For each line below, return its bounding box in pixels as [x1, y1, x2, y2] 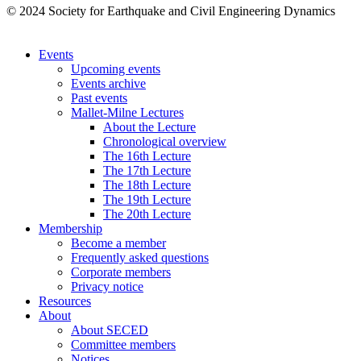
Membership [39, 221, 102, 235]
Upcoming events [71, 61, 160, 76]
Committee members [71, 337, 176, 351]
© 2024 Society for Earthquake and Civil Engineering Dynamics [6, 3, 335, 18]
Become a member [71, 235, 166, 250]
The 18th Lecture [103, 177, 191, 192]
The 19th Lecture [103, 192, 191, 206]
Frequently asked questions [71, 250, 209, 264]
